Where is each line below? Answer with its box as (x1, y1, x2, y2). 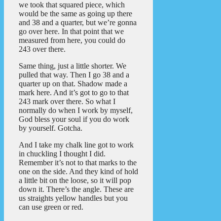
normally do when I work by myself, (19, 106, 133, 114)
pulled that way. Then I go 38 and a (19, 70, 129, 79)
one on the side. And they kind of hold (19, 167, 138, 176)
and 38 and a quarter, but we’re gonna (19, 18, 137, 27)
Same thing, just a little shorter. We (19, 61, 126, 70)
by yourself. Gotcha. (19, 123, 82, 132)
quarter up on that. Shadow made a (19, 79, 127, 88)
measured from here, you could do (19, 36, 125, 44)
